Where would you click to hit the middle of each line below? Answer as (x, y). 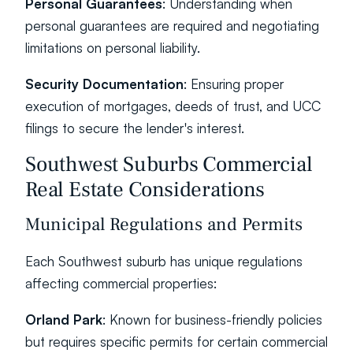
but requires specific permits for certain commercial (176, 342)
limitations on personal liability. (113, 48)
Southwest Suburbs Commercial (169, 164)
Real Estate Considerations (145, 190)
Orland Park (64, 320)
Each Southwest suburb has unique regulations (164, 261)
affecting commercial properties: (121, 283)
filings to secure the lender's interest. (135, 128)
